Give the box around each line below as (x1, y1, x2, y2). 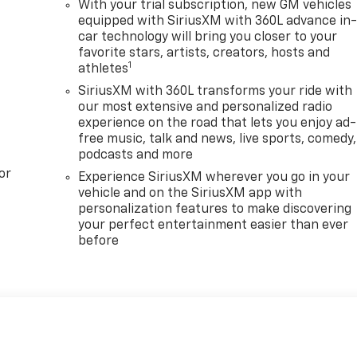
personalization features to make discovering (78, 203, 352, 217)
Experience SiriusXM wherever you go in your (78, 171, 351, 185)
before (78, 235, 120, 249)
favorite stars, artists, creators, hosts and (78, 47, 331, 61)
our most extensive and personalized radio (78, 101, 333, 115)
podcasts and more (78, 149, 194, 163)
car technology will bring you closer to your (78, 31, 338, 45)
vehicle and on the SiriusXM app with (78, 187, 303, 201)
